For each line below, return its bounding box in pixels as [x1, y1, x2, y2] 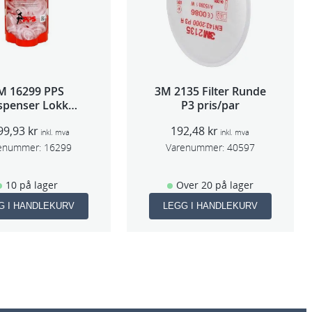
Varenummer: [165, 140, 224, 154]
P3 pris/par [180, 97, 240, 113]
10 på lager [5, 178, 58, 192]
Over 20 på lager [175, 178, 253, 192]
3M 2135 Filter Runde [154, 83, 266, 99]
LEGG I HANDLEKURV [162, 200, 258, 211]
